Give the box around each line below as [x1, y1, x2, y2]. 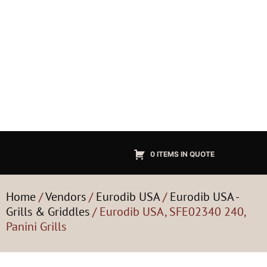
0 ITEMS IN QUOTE [150, 149, 215, 159]
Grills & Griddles [6, 204, 89, 219]
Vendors [45, 189, 86, 204]
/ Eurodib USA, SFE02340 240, [89, 204, 246, 219]
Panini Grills [6, 219, 66, 234]
